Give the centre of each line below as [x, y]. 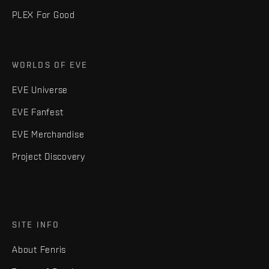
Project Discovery [49, 156]
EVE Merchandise [48, 134]
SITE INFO [36, 224]
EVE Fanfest [38, 112]
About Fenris [39, 249]
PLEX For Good [44, 14]
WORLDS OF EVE [50, 65]
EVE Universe [40, 89]
